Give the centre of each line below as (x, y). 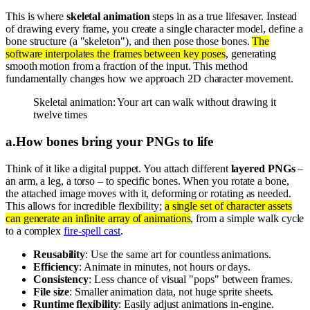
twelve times (61, 115)
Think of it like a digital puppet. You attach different (118, 168)
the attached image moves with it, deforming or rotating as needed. (148, 193)
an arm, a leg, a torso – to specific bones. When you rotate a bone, (147, 181)
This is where (36, 17)
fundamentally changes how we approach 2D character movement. (150, 79)
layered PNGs (263, 168)
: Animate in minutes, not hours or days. (165, 266)
